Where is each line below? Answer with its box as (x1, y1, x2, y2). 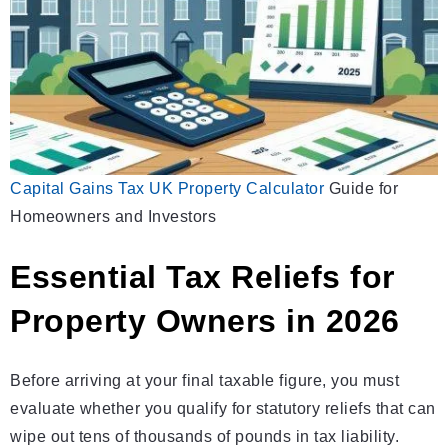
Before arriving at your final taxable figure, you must (10, 372, 399, 390)
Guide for (324, 180, 398, 198)
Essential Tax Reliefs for (10, 259, 395, 296)
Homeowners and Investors (10, 208, 216, 226)
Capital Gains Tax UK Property (10, 180, 242, 198)
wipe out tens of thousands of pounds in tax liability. (10, 428, 399, 446)
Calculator (246, 180, 324, 198)
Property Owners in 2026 (10, 303, 400, 340)
